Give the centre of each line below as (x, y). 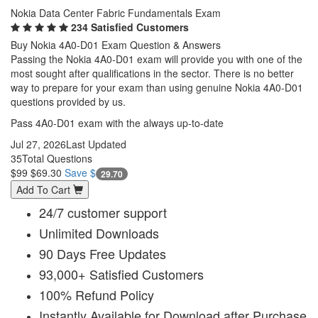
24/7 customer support (103, 212)
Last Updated (96, 144)
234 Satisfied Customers (130, 27)
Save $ (80, 172)
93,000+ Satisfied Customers (121, 274)
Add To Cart (45, 189)
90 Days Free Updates (103, 253)
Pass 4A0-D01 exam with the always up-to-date (117, 122)
